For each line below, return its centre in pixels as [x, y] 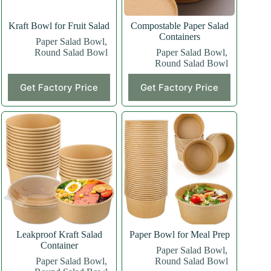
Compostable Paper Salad [179, 25]
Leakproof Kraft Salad [59, 234]
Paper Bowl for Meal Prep [179, 234]
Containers [179, 36]
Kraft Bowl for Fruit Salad [59, 25]
